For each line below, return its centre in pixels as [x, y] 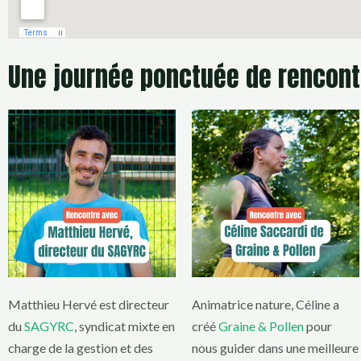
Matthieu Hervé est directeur [89, 305]
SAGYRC [49, 326]
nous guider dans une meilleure [275, 348]
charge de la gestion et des [81, 348]
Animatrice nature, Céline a [266, 305]
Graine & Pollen [261, 326]
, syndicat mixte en [124, 326]
